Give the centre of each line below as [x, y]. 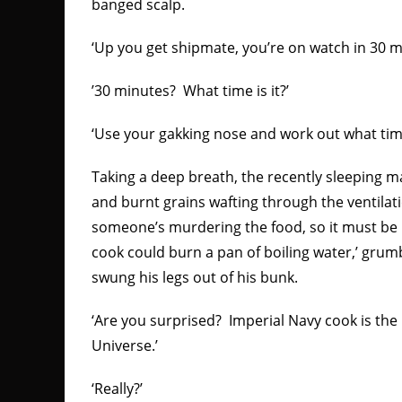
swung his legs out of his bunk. [195, 277]
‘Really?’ [117, 389]
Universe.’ [125, 345]
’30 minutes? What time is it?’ [190, 91]
